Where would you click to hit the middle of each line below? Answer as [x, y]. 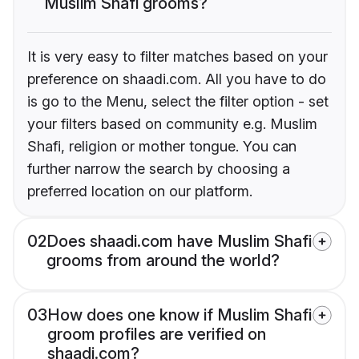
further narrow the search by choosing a [159, 168]
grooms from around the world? [163, 260]
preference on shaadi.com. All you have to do [177, 79]
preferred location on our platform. [140, 191]
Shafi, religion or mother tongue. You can [162, 146]
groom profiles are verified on [157, 334]
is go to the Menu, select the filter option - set [178, 101]
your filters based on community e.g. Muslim [172, 123]
